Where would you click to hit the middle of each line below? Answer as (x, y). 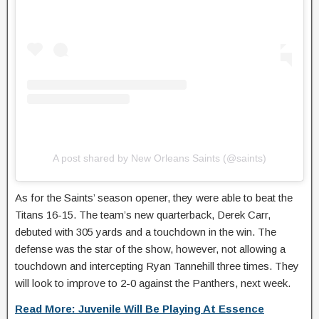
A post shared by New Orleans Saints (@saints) (159, 158)
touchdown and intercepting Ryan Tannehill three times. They (157, 266)
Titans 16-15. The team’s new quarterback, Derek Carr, (143, 214)
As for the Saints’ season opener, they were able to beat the (154, 197)
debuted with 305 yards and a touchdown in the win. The (146, 231)
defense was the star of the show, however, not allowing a (150, 249)
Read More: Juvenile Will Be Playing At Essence (140, 308)
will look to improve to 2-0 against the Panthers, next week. (153, 283)
